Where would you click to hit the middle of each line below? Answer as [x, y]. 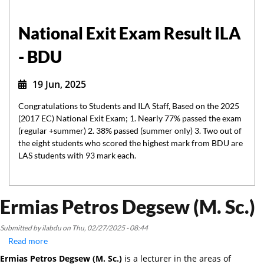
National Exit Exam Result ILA [130, 33]
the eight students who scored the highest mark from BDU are [131, 143]
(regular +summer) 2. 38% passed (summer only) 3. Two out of [130, 130]
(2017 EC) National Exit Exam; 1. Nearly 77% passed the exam [130, 118]
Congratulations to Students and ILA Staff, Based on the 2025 [129, 105]
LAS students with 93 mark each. [77, 155]
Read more [28, 240]
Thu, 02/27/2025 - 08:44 [110, 227]
